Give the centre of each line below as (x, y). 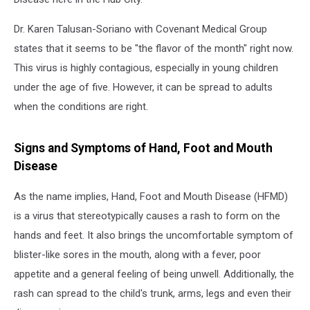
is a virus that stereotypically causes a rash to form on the (147, 216)
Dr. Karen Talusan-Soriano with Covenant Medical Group (140, 29)
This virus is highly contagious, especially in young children (146, 68)
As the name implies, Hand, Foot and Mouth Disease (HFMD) (151, 197)
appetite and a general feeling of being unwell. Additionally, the (154, 274)
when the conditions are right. (81, 107)
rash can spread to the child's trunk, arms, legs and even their (153, 294)
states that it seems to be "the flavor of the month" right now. (154, 48)
